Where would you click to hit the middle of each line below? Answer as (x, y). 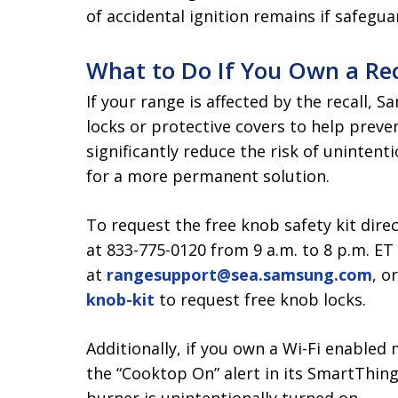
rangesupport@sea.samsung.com (239, 275)
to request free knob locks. (260, 299)
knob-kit (120, 299)
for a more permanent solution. (208, 176)
